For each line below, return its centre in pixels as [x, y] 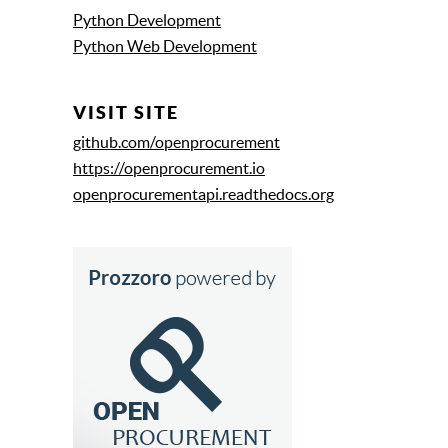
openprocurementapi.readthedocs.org [203, 194]
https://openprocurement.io [169, 168]
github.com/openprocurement [176, 142]
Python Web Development [165, 46]
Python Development [147, 20]
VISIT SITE [126, 113]
